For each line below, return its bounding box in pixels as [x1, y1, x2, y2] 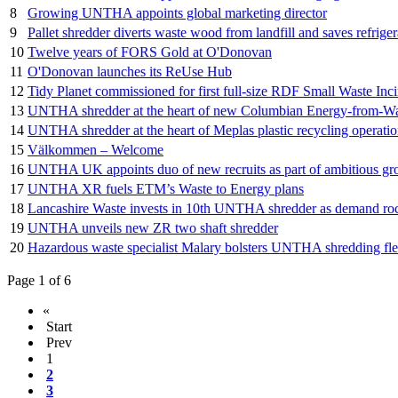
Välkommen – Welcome [28, 142, 163, 158]
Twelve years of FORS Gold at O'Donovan [28, 44, 272, 60]
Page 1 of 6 [7, 273, 71, 289]
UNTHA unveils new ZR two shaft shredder [28, 220, 278, 236]
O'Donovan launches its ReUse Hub [28, 64, 232, 80]
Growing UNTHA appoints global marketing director [28, 5, 327, 21]
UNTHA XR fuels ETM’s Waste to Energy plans [28, 181, 304, 197]
